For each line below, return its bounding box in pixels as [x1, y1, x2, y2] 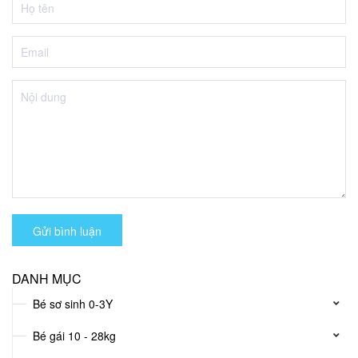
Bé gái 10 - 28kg [33, 328, 116, 344]
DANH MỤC [12, 269, 82, 288]
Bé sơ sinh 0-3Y [33, 296, 113, 312]
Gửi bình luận [33, 223, 101, 239]
